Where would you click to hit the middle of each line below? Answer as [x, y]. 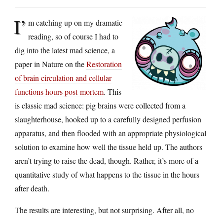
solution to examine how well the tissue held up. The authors [109, 147]
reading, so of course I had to [73, 36]
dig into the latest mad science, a [65, 50]
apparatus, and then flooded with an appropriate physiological [110, 133]
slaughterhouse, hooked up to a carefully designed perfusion [108, 119]
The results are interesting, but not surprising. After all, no [104, 210]
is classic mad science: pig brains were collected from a [100, 105]
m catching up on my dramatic [75, 22]
